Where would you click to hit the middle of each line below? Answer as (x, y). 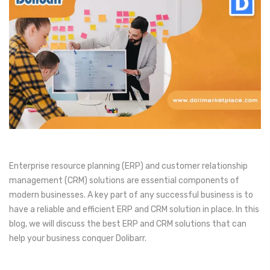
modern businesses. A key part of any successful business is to (131, 195)
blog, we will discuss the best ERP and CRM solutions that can (128, 224)
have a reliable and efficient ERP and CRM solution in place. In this (134, 210)
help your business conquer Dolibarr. (78, 239)
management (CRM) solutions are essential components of (124, 181)
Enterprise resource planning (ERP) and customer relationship (128, 166)
